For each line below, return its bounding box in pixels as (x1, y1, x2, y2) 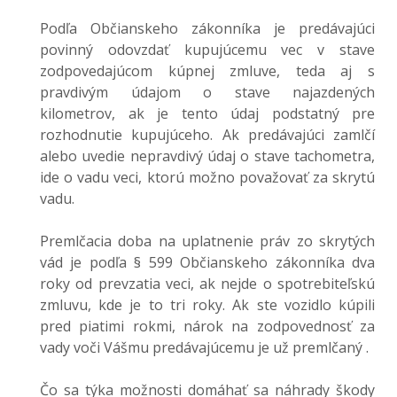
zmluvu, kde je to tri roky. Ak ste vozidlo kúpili (40, 295, 375, 315)
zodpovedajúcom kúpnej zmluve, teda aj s (40, 61, 375, 81)
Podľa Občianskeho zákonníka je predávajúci (40, 19, 375, 38)
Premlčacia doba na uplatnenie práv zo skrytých (40, 231, 375, 251)
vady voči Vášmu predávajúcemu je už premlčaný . (40, 338, 369, 357)
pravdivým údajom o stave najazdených (40, 82, 375, 102)
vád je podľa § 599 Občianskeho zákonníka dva (40, 253, 375, 272)
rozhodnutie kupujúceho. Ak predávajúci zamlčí (40, 125, 375, 144)
